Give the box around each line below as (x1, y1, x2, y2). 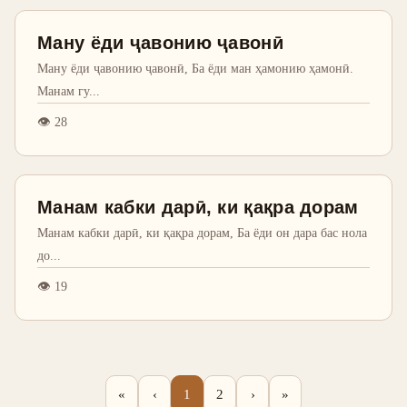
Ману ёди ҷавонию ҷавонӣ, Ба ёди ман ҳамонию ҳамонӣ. (37, 61, 353, 75)
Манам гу (37, 84, 89, 98)
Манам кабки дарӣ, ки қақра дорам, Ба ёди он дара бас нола (37, 225, 367, 240)
